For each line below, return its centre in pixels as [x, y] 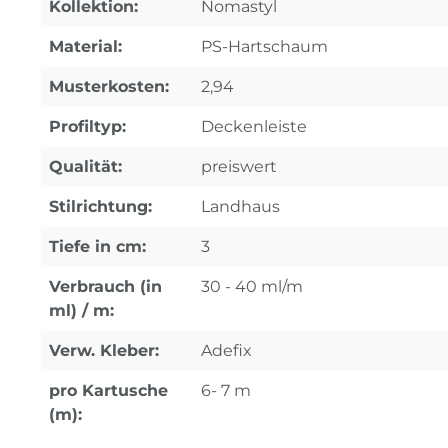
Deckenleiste [254, 127]
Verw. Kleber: [104, 351]
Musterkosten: [109, 87]
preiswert [239, 167]
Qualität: [85, 167]
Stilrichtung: [100, 207]
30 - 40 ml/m [252, 287]
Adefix [226, 351]
